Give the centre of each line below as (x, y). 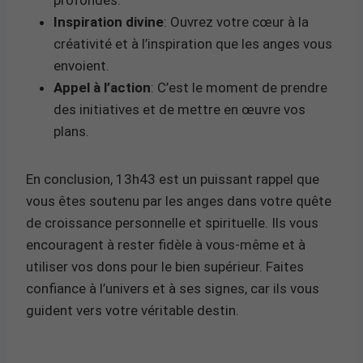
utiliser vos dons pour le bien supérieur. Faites (165, 266)
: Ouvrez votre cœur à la (236, 21)
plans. (71, 131)
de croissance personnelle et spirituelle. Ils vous (172, 222)
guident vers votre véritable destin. (132, 310)
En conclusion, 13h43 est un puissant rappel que (173, 179)
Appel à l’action (102, 87)
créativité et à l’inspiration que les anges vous (193, 43)
